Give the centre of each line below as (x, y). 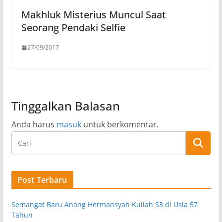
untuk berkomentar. (120, 125)
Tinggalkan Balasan (65, 106)
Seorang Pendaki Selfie (73, 28)
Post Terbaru (42, 180)
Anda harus (34, 125)
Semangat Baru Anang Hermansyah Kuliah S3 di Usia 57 (104, 205)
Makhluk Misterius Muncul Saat (93, 15)
